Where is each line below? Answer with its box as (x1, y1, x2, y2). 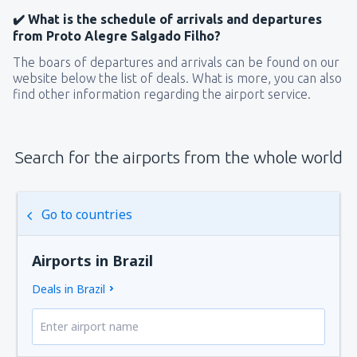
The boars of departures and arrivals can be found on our (13, 55, 339, 70)
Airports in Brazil (32, 251, 154, 271)
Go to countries (41, 206, 133, 224)
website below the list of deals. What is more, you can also (13, 71, 342, 86)
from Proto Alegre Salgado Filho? (13, 29, 221, 44)
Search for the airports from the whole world (14, 147, 343, 167)
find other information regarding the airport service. (13, 87, 311, 102)
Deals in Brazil (32, 281, 106, 297)
